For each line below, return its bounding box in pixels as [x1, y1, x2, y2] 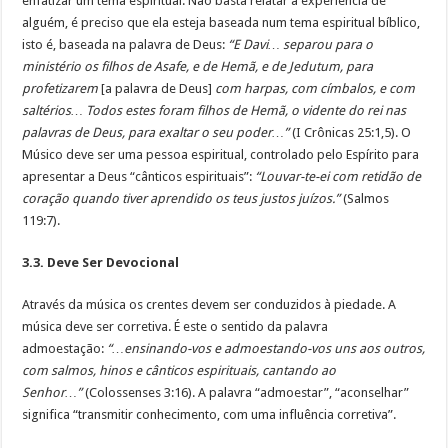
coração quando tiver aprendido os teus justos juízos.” [22, 190, 341, 206]
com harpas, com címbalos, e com [215, 80, 416, 96]
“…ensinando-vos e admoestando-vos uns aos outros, [107, 340, 426, 356]
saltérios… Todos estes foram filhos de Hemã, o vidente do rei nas [22, 102, 407, 118]
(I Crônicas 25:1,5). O [289, 124, 412, 140]
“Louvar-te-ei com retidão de [255, 168, 422, 184]
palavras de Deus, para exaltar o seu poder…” [22, 124, 290, 140]
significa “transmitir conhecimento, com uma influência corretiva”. [22, 406, 397, 422]
